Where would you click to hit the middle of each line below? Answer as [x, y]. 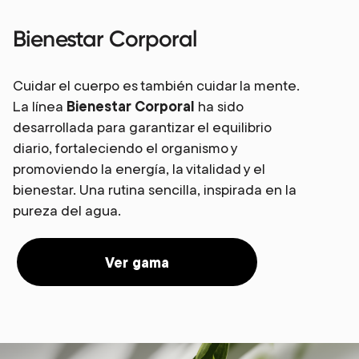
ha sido [219, 106]
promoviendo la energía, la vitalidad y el [139, 169]
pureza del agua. [67, 210]
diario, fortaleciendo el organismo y [125, 148]
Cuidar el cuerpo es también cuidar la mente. [18, 85]
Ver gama [137, 262]
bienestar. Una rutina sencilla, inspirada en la [155, 190]
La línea [40, 106]
